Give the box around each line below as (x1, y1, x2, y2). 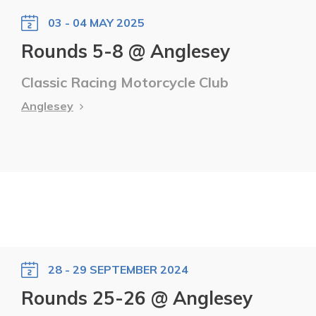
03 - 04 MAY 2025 (48, 15, 145, 30)
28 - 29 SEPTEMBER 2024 (48, 262, 188, 277)
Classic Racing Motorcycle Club (21, 73, 229, 91)
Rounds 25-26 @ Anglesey (21, 286, 253, 310)
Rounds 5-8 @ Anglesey (21, 39, 230, 63)
